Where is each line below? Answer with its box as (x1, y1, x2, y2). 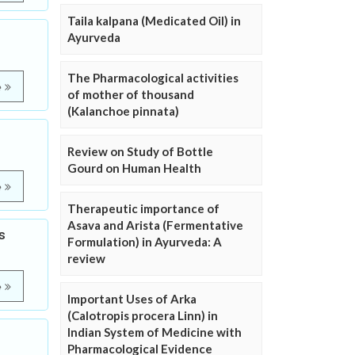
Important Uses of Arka (67, 292, 197, 306)
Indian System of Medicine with (67, 325, 242, 339)
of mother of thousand (67, 87, 194, 101)
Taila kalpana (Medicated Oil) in (67, 13, 241, 28)
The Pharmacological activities (67, 71, 239, 85)
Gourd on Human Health (67, 161, 201, 175)
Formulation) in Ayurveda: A (67, 235, 222, 249)
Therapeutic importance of (67, 201, 219, 216)
